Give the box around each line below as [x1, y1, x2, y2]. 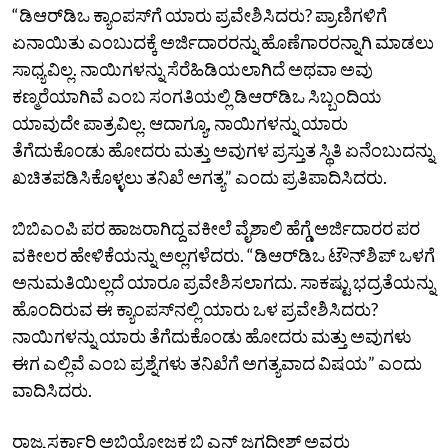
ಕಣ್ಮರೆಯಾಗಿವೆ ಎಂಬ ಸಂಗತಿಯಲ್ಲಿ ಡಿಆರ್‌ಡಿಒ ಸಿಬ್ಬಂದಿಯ [12, 84, 382, 107]
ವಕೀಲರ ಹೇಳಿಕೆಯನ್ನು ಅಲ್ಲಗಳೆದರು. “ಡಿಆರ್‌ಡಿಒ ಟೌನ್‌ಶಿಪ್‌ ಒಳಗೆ [12, 243, 435, 266]
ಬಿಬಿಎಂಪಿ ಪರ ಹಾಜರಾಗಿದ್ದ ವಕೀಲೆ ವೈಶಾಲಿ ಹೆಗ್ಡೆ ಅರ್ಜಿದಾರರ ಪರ [12, 216, 420, 239]
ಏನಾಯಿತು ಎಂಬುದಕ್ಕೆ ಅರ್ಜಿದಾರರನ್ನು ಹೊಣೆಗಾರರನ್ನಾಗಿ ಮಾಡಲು [12, 30, 434, 53]
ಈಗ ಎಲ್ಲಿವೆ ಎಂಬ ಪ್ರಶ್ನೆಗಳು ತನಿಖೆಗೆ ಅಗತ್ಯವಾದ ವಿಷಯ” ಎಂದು [12, 351, 422, 374]
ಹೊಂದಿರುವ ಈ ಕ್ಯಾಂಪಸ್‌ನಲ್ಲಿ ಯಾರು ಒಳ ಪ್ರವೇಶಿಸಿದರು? [12, 297, 378, 320]
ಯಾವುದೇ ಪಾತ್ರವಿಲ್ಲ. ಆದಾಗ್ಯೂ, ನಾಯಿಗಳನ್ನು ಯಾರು [12, 111, 348, 134]
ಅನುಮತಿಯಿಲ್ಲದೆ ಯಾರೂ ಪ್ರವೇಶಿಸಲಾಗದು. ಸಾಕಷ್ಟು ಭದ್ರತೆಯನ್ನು [12, 270, 435, 293]
